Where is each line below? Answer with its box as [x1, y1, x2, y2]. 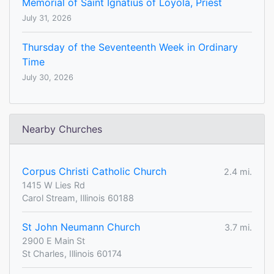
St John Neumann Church [22, 221, 140, 234]
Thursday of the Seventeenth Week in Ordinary [22, 41, 238, 54]
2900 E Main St [22, 235, 85, 246]
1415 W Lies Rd [22, 180, 85, 191]
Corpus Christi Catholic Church [22, 165, 166, 178]
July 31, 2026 [22, 13, 72, 23]
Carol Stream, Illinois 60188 [22, 193, 134, 204]
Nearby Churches [22, 123, 102, 136]
